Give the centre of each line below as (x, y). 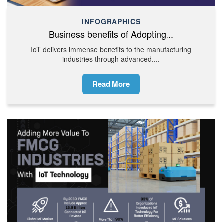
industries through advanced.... (111, 59)
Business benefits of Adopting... (111, 33)
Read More (111, 83)
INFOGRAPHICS (111, 21)
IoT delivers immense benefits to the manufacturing (111, 49)
